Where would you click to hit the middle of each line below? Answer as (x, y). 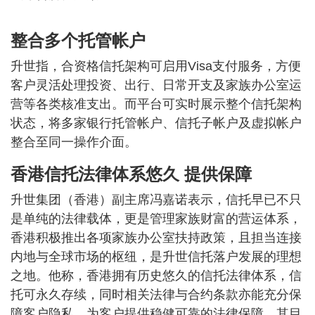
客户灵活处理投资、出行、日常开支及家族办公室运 (156, 85)
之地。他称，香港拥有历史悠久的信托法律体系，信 (156, 276)
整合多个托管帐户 (78, 40)
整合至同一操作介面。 (74, 142)
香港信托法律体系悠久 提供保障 (131, 174)
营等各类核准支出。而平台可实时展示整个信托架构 (156, 104)
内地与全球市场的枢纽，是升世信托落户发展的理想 (156, 257)
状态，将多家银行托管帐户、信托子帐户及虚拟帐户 (156, 123)
